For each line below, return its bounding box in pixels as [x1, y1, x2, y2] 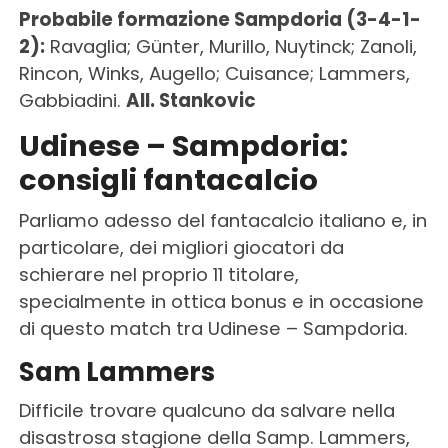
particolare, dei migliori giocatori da [18, 234, 344, 260]
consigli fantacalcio [18, 159, 318, 200]
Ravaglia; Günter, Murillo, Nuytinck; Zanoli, [44, 33, 417, 59]
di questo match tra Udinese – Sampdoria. [18, 315, 408, 341]
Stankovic [158, 87, 256, 113]
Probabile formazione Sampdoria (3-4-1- [18, 6, 421, 32]
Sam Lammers [18, 353, 215, 390]
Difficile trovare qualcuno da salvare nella [18, 397, 395, 423]
